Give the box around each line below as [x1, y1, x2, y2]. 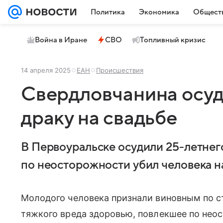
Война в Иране [35, 36, 87, 44]
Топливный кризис [140, 36, 206, 44]
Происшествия [96, 66, 143, 74]
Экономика [139, 8, 179, 16]
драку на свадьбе [21, 108, 177, 129]
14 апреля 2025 [21, 66, 71, 74]
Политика [91, 8, 125, 16]
